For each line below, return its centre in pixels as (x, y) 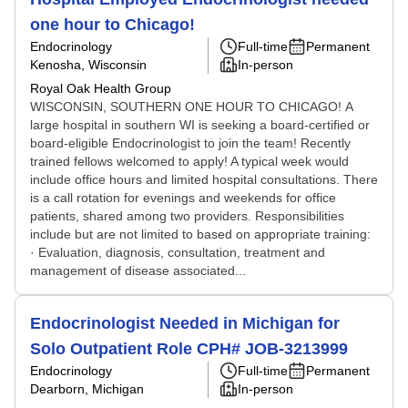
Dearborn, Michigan (87, 389)
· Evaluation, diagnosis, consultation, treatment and (178, 252)
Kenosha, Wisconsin (88, 65)
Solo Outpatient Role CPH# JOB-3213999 (189, 349)
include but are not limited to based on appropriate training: (200, 234)
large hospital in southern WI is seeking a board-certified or (200, 125)
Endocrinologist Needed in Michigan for (185, 323)
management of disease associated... (138, 270)
